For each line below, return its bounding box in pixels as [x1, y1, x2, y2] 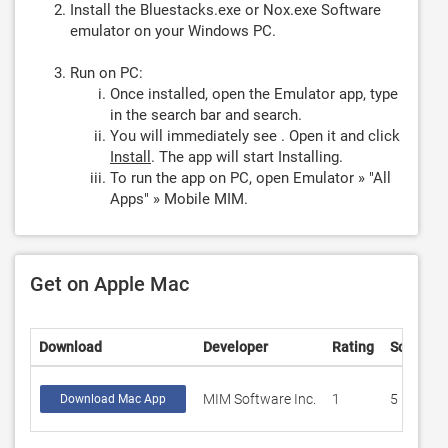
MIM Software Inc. [203, 391, 316, 407]
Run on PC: [70, 64, 143, 82]
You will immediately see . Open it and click [110, 127, 400, 145]
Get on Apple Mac [30, 272, 189, 296]
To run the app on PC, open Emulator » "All [110, 169, 391, 187]
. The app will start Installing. [151, 148, 343, 166]
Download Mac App [60, 392, 166, 406]
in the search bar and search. [110, 106, 302, 124]
